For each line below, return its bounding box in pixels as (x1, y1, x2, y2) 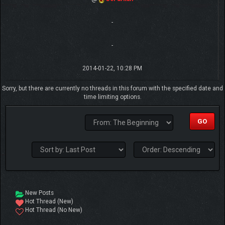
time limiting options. (83, 93, 142, 100)
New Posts (24, 189, 54, 196)
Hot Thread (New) (24, 198, 73, 205)
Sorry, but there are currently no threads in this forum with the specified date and (2, 85, 223, 92)
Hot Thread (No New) (24, 206, 82, 213)
